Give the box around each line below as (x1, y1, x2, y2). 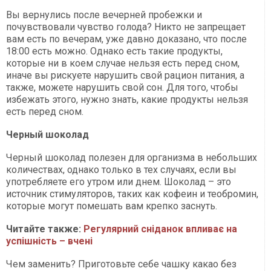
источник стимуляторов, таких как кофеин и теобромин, (6, 188, 258, 200)
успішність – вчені (6, 235, 93, 247)
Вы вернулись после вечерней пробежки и (6, 9, 202, 21)
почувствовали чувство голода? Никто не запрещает (6, 21, 246, 33)
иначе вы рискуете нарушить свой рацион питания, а (6, 70, 244, 82)
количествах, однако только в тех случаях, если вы (6, 164, 237, 176)
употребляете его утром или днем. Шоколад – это (6, 176, 231, 188)
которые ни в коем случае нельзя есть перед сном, (6, 57, 240, 70)
